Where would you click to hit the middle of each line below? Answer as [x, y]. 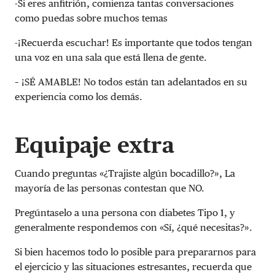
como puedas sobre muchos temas [91, 18]
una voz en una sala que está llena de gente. [111, 57]
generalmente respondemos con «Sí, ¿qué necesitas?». [134, 227]
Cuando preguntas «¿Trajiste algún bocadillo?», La [125, 173]
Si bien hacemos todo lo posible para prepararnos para [135, 252]
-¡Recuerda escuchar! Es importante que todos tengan [134, 42]
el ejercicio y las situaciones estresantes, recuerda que [133, 266]
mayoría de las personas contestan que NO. [110, 188]
